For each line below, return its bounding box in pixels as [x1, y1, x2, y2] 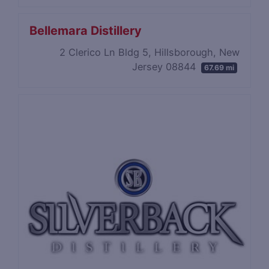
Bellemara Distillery [29, 23, 142, 38]
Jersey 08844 [132, 60, 199, 73]
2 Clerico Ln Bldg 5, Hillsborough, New [59, 46, 240, 58]
